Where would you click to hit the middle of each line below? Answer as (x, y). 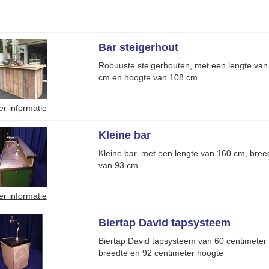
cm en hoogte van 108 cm (148, 77)
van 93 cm (118, 165)
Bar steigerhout (138, 47)
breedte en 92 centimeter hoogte (161, 253)
